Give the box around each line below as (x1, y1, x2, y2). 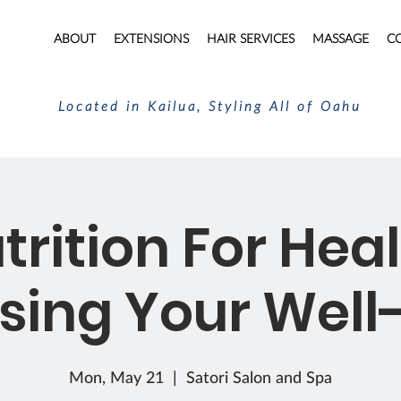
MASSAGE (312, 30, 369, 46)
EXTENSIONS (114, 30, 189, 46)
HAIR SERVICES (207, 30, 294, 46)
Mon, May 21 (69, 367, 164, 387)
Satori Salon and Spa (186, 367, 332, 387)
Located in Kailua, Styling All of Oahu (58, 98, 362, 114)
